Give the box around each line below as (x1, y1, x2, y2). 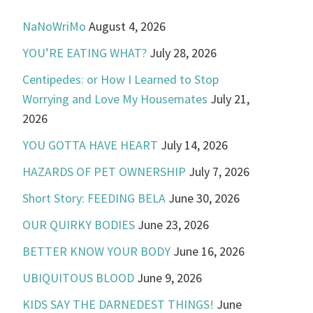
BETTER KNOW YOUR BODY (22, 242, 171, 259)
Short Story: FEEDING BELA (22, 189, 166, 206)
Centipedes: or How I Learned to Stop (22, 71, 219, 87)
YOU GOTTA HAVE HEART (22, 136, 159, 153)
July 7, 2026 (189, 163, 250, 180)
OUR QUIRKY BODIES (22, 216, 136, 233)
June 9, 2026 (137, 269, 203, 286)
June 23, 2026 (138, 216, 210, 233)
